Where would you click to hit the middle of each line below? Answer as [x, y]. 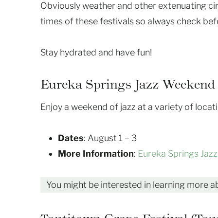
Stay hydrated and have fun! [96, 53]
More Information [96, 154]
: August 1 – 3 [110, 138]
